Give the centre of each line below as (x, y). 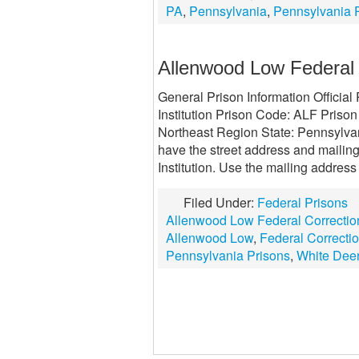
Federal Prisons (303, 202)
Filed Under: (220, 202)
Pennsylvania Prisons (228, 255)
